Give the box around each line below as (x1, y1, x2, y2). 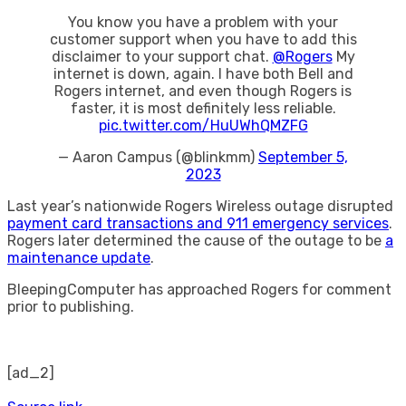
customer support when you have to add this (49, 31, 357, 49)
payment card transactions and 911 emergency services (7, 215, 389, 233)
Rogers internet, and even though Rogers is (54, 82, 352, 101)
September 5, (258, 149, 348, 167)
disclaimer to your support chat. (51, 48, 273, 66)
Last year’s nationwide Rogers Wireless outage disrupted (7, 198, 393, 216)
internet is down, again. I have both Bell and (53, 65, 353, 83)
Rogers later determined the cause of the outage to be (7, 232, 385, 250)
